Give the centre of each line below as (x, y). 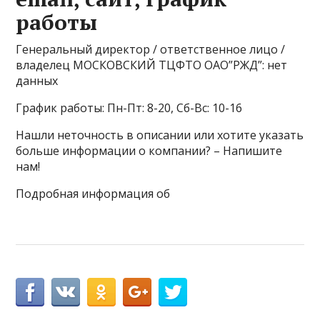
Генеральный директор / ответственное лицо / (151, 49)
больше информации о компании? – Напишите (149, 151)
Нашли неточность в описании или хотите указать (160, 135)
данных (37, 81)
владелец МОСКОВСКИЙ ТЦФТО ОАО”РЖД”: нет (152, 65)
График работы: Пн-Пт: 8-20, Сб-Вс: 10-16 (129, 108)
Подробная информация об (93, 194)
